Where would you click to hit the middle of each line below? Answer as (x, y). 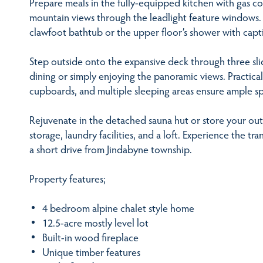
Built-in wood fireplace (90, 237)
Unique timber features (91, 252)
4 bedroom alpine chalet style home (118, 208)
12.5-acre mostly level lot (95, 222)
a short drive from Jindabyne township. (111, 149)
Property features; (68, 178)
